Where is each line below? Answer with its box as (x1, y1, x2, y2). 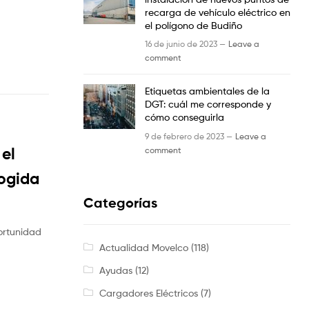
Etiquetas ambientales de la (145, 85, 270, 97)
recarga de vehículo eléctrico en (145, 6, 290, 18)
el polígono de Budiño (145, 19, 242, 31)
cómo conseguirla (145, 111, 224, 123)
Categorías (83, 194, 157, 211)
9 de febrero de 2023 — (145, 130, 232, 141)
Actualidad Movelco (99, 241, 188, 254)
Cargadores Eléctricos (99, 287, 198, 299)
